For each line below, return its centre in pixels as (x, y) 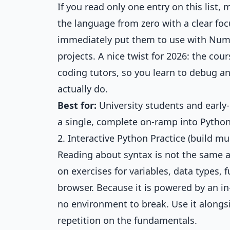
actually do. (83, 89)
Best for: (77, 105)
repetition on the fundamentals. (127, 220)
